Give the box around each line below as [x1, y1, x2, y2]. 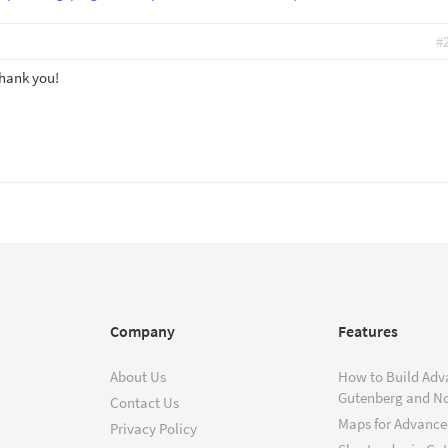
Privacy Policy [110, 419, 197, 438]
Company [110, 321, 175, 341]
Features [338, 321, 398, 341]
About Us [110, 367, 166, 386]
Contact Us [110, 393, 179, 412]
